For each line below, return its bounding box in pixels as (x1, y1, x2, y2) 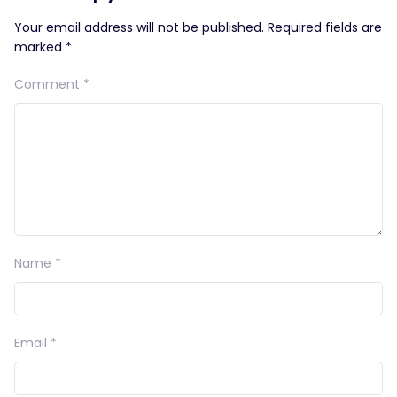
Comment (14, 75, 83, 94)
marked (14, 38, 66, 57)
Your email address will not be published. (14, 19, 264, 37)
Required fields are (268, 19, 382, 37)
